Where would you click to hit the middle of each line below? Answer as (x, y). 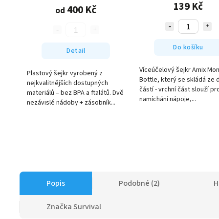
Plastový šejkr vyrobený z (65, 74)
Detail (76, 51)
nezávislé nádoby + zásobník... (71, 103)
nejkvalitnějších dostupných (67, 83)
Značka (59, 207)
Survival (87, 207)
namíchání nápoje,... (168, 99)
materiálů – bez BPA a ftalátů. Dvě (75, 93)
